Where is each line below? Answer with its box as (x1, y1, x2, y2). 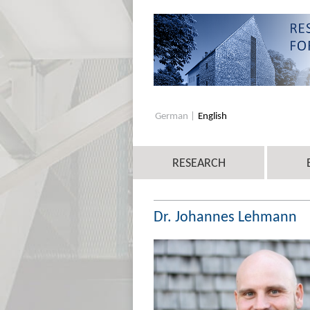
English (198, 109, 227, 122)
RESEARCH (172, 154, 226, 170)
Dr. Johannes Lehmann (154, 206, 297, 226)
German (155, 109, 190, 122)
